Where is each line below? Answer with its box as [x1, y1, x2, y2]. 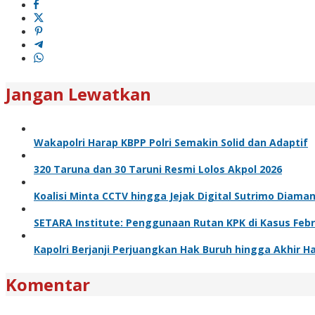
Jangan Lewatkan [6, 82, 151, 105]
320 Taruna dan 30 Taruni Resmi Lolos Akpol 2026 [34, 162, 282, 176]
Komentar [6, 272, 90, 296]
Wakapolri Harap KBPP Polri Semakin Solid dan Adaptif [34, 135, 308, 149]
